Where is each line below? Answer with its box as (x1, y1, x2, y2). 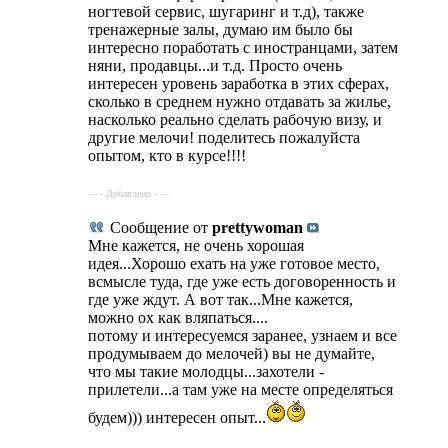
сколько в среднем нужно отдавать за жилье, (88, 92, 391, 110)
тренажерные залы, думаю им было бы (88, 20, 353, 38)
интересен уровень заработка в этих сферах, (88, 74, 389, 92)
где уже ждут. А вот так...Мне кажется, (88, 290, 353, 308)
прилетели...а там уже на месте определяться (88, 380, 393, 398)
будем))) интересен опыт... (88, 408, 266, 426)
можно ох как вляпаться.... (88, 308, 268, 326)
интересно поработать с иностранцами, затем (88, 38, 398, 56)
